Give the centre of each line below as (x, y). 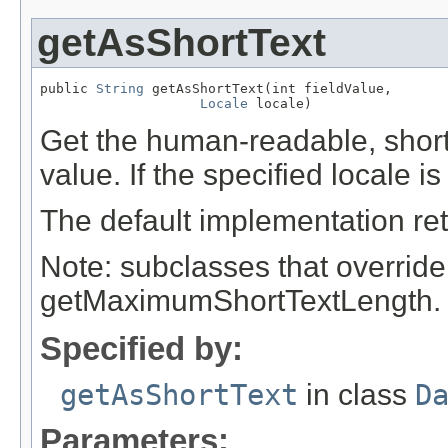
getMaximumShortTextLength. (240, 301)
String (120, 88)
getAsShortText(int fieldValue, (268, 88)
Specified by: (141, 349)
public (68, 88)
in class (356, 395)
